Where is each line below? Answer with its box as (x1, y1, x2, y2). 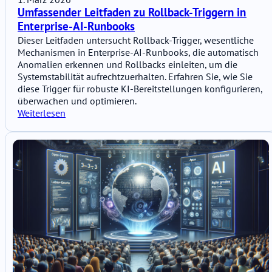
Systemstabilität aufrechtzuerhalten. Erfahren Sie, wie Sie (18, 70, 253, 83)
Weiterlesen (18, 107, 66, 120)
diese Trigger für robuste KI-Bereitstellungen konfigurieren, (18, 83, 262, 95)
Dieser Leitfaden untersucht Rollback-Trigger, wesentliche (18, 34, 254, 47)
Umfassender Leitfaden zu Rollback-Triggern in (18, 5, 246, 20)
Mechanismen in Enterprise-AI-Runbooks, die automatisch (18, 46, 259, 59)
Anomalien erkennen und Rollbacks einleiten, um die (18, 58, 237, 71)
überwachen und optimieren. (18, 95, 137, 107)
